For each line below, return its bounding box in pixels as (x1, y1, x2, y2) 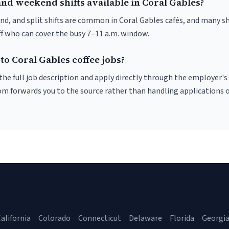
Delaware (129, 213, 162, 224)
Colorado (38, 213, 71, 224)
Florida (170, 213, 194, 224)
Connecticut (78, 213, 121, 224)
